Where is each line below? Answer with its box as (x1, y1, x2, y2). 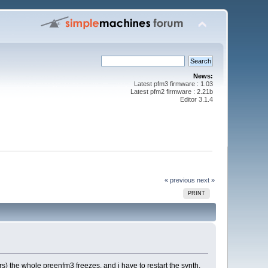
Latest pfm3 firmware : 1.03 (133, 80, 213, 87)
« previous (164, 176, 195, 184)
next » (196, 176, 215, 184)
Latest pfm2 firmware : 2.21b (130, 88, 213, 95)
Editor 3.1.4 (179, 96, 213, 103)
